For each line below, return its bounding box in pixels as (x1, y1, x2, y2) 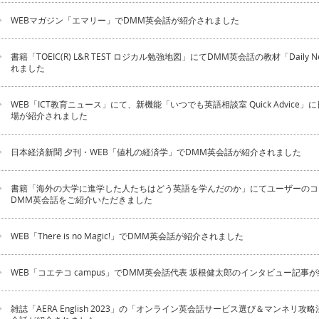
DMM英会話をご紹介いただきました (11, 194, 152, 206)
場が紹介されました (11, 110, 88, 122)
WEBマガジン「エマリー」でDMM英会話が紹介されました (11, 14, 239, 26)
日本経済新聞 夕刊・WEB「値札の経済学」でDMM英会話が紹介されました (11, 146, 301, 158)
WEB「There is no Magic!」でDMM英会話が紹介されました (11, 230, 244, 242)
